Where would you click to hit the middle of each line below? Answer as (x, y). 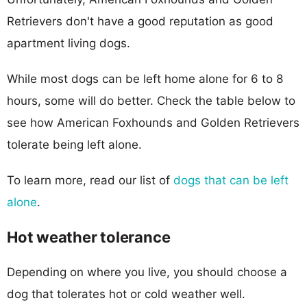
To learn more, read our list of (90, 180)
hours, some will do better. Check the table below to (151, 100)
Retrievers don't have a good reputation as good (140, 21)
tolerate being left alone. (74, 144)
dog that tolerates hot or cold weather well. (126, 294)
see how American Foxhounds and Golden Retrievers (153, 122)
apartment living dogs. (69, 43)
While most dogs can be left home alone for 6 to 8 (145, 78)
